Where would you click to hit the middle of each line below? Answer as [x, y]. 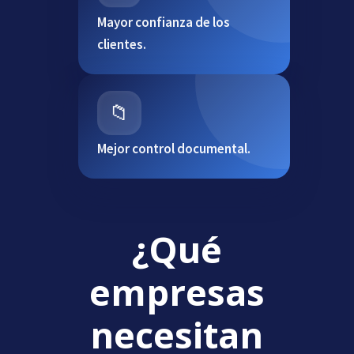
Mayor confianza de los [163, 23]
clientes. [121, 45]
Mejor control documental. [173, 149]
